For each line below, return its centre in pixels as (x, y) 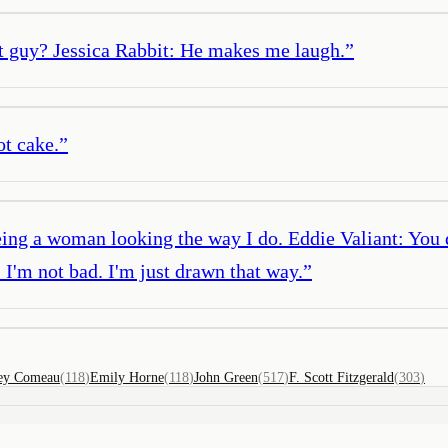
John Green (226, 377)
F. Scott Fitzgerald (341, 377)
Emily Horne (127, 377)
